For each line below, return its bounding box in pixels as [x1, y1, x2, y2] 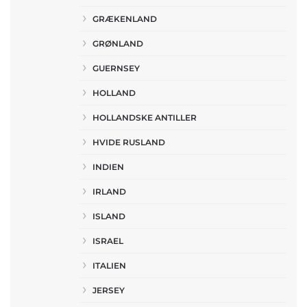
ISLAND [93, 211, 125, 221]
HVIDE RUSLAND [93, 137, 165, 147]
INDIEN [93, 162, 124, 172]
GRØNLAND [93, 38, 143, 49]
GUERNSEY [93, 63, 140, 73]
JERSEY [93, 285, 125, 295]
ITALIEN [93, 260, 126, 271]
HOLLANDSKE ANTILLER [93, 112, 197, 123]
